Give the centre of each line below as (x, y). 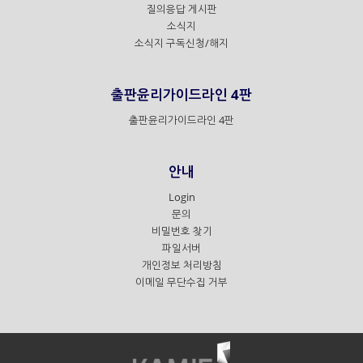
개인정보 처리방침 (181, 266)
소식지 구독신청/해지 (181, 44)
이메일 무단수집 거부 (181, 283)
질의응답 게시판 (181, 10)
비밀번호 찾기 (181, 232)
